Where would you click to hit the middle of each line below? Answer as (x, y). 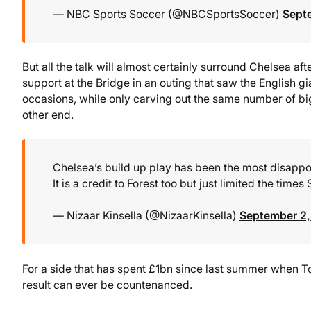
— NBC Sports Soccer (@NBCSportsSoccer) (168, 14)
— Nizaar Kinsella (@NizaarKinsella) (146, 216)
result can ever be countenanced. (107, 285)
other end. (48, 115)
